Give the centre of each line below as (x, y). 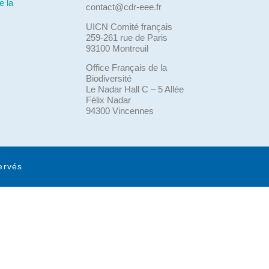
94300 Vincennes (120, 111)
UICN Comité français (129, 26)
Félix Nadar (109, 100)
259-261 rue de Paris (127, 37)
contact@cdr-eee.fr (124, 7)
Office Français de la (127, 68)
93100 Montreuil (117, 48)
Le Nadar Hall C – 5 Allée (135, 89)
